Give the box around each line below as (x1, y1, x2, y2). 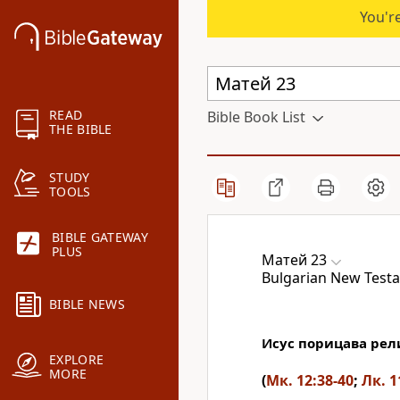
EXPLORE (49, 351, 104, 369)
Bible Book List (207, 107, 305, 127)
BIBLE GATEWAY (52, 229, 148, 246)
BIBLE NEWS (49, 296, 125, 313)
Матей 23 (262, 250, 327, 270)
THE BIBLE (49, 121, 112, 138)
